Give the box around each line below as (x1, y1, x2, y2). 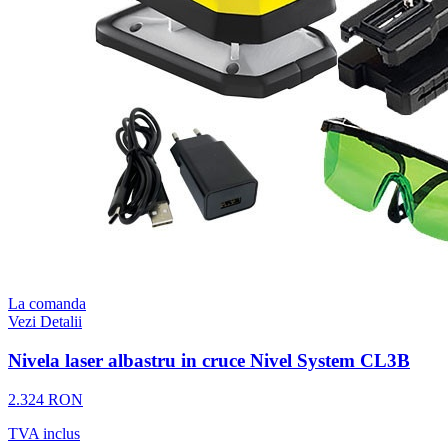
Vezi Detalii (8, 313, 82, 331)
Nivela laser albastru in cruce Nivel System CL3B (8, 350, 410, 371)
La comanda (8, 295, 86, 313)
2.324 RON (8, 390, 83, 408)
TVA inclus (8, 424, 80, 442)
